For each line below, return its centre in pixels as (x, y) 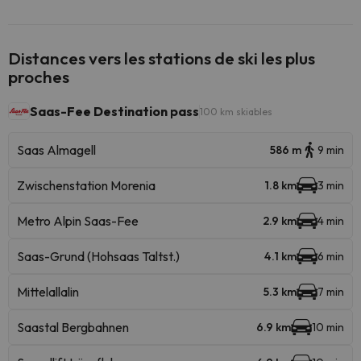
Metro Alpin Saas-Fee (78, 221)
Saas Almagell (56, 150)
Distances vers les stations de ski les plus (162, 58)
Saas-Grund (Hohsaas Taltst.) (98, 256)
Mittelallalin (48, 292)
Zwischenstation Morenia (86, 185)
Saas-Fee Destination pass (114, 111)
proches (39, 77)
